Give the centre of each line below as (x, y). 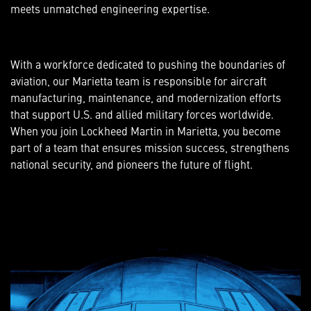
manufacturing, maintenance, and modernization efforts (146, 98)
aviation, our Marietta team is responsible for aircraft (138, 81)
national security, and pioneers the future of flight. (132, 164)
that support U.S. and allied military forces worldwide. (142, 114)
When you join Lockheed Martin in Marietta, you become (145, 131)
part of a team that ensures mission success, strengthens (150, 148)
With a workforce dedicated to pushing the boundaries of (148, 64)
